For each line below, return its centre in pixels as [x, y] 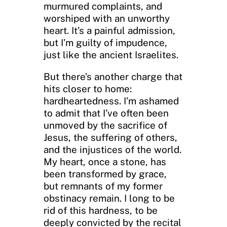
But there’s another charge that [113, 76]
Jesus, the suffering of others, [110, 137]
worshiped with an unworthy [107, 18]
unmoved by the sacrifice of [105, 125]
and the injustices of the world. [112, 149]
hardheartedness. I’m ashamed [111, 101]
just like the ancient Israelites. [111, 55]
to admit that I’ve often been [106, 113]
